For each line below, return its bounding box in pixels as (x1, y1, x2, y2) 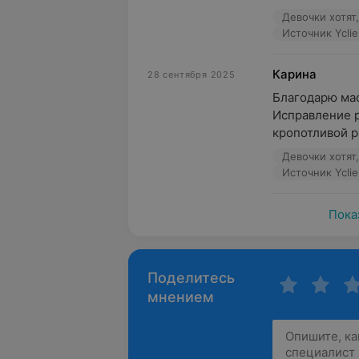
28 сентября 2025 (147, 69, 236, 80)
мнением (147, 288, 214, 305)
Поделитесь (147, 269, 235, 286)
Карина (272, 67, 317, 82)
